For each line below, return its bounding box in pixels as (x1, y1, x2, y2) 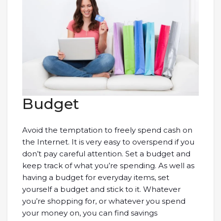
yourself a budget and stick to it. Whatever (22, 184, 181, 194)
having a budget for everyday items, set (22, 173, 169, 183)
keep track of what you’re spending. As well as (22, 161, 194, 171)
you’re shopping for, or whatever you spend (22, 196, 185, 206)
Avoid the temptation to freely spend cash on (22, 125, 192, 135)
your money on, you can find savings (22, 208, 157, 218)
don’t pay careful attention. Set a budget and (22, 149, 190, 159)
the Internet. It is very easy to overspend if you (22, 137, 194, 147)
